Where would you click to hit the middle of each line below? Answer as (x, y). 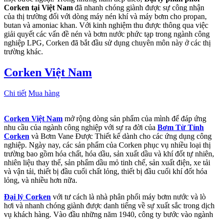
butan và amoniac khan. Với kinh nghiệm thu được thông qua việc (106, 25)
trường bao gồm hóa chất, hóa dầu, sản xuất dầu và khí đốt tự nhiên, (109, 153)
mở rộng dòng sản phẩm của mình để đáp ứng (134, 118)
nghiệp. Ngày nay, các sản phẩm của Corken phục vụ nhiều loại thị (107, 145)
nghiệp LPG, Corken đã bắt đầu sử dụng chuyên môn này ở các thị (107, 43)
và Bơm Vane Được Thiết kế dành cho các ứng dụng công (120, 136)
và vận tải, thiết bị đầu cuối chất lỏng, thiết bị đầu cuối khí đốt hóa (106, 171)
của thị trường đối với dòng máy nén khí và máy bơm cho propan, (105, 17)
